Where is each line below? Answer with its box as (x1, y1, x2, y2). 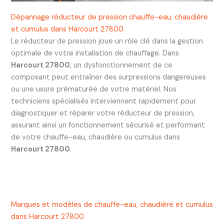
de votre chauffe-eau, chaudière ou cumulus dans (10, 132, 180, 142)
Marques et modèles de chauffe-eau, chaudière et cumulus (10, 200, 213, 210)
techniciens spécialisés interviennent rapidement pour (10, 96, 196, 106)
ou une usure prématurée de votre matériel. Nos (10, 84, 176, 94)
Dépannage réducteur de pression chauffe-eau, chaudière (10, 12, 208, 22)
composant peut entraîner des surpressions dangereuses (10, 72, 206, 82)
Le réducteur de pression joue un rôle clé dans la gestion (10, 36, 203, 46)
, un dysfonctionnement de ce (69, 60, 172, 70)
